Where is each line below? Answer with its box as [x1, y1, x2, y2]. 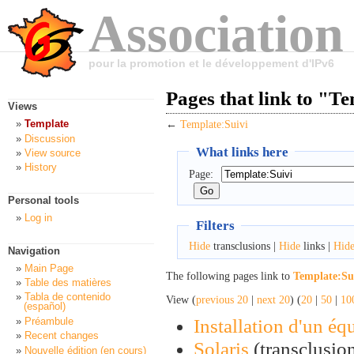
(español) [24, 300, 66, 313]
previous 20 [196, 293, 248, 306]
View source [24, 146, 81, 159]
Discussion [24, 132, 75, 145]
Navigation [8, 244, 60, 257]
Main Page [24, 262, 73, 274]
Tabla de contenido [24, 291, 111, 303]
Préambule [24, 314, 73, 327]
